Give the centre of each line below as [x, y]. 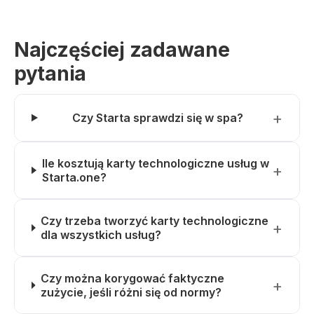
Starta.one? [74, 177]
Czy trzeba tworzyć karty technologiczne [155, 221]
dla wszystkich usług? [101, 235]
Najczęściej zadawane [122, 50]
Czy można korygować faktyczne [133, 278]
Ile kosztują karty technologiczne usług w [155, 163]
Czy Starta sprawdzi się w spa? [157, 118]
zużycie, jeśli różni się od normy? [131, 292]
